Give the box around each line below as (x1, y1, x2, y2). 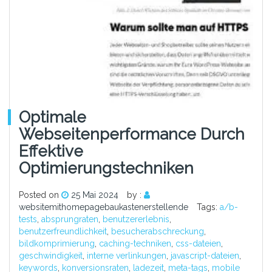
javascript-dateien (171, 251, 239, 261)
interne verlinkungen (87, 251, 166, 261)
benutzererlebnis (103, 214, 169, 225)
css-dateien (175, 239, 221, 249)
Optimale (19, 108, 86, 127)
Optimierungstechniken (19, 159, 194, 178)
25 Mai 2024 (71, 190, 118, 200)
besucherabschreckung (111, 226, 204, 237)
